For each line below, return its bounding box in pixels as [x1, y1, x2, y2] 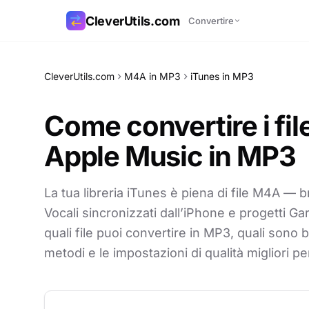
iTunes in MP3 [190, 70, 254, 82]
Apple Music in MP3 [44, 139, 296, 173]
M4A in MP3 [124, 70, 181, 82]
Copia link [45, 62, 90, 74]
